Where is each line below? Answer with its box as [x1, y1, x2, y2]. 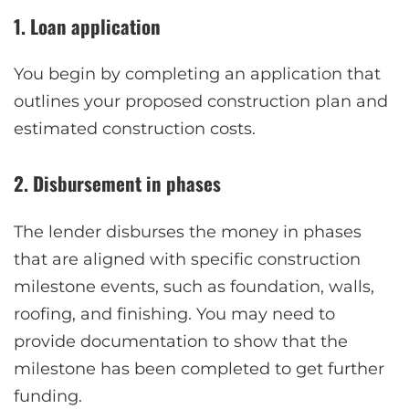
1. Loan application [14, 11, 161, 40]
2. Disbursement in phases [14, 169, 221, 198]
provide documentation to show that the [14, 331, 348, 352]
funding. [14, 386, 82, 407]
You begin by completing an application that [14, 64, 381, 85]
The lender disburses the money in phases [14, 222, 362, 243]
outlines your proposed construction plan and [14, 91, 388, 112]
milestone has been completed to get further [14, 359, 384, 380]
